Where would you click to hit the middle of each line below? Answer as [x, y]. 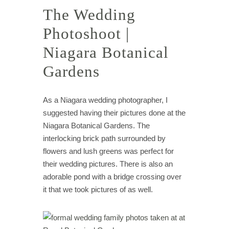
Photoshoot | [86, 33]
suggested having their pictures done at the [114, 112]
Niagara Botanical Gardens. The [96, 125]
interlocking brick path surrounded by [104, 138]
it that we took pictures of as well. [99, 189]
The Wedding [89, 14]
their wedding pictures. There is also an [108, 164]
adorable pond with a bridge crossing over [112, 176]
